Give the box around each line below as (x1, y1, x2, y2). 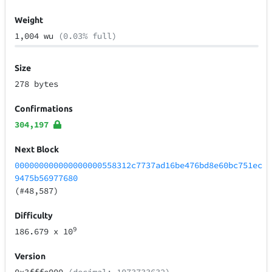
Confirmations (15, 104, 73, 114)
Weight (15, 15, 44, 25)
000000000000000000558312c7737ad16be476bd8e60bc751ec (15, 160, 263, 171)
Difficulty (15, 211, 53, 221)
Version (15, 251, 46, 262)
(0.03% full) (58, 30, 117, 42)
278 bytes (15, 78, 59, 90)
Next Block (15, 144, 59, 155)
